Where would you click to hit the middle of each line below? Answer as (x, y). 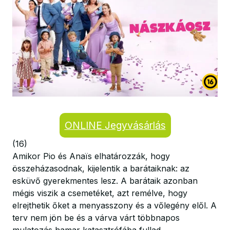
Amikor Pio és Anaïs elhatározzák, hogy (91, 156)
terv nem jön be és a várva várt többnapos (96, 218)
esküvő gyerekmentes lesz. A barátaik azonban (105, 181)
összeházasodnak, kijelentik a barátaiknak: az (101, 168)
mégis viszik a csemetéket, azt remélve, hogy (100, 193)
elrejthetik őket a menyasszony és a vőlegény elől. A (114, 205)
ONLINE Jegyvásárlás (115, 125)
